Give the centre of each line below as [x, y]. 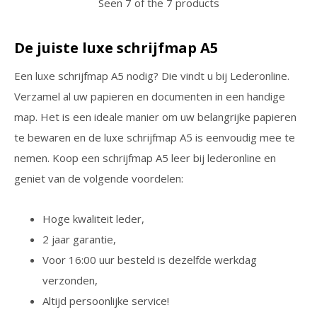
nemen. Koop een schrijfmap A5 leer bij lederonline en [145, 158]
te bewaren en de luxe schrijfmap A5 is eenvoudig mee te [155, 137]
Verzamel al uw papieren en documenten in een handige [150, 96]
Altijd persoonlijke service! [106, 301]
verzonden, [70, 280]
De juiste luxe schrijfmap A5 [116, 48]
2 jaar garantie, [79, 239]
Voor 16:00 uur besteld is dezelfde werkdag [150, 260]
